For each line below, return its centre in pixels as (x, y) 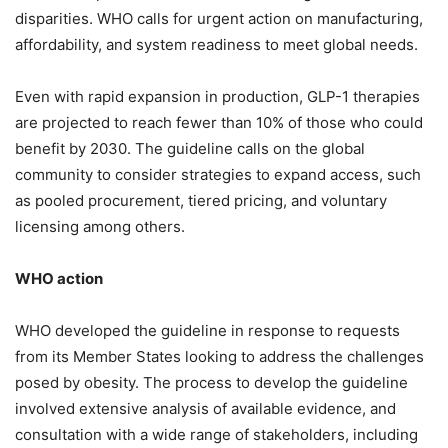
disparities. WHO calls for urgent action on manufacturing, (219, 18)
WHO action (59, 278)
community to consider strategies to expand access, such (218, 174)
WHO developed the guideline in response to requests (207, 330)
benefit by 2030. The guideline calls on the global (190, 148)
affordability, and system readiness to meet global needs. (216, 44)
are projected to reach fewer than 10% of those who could (219, 122)
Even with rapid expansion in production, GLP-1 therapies (217, 96)
